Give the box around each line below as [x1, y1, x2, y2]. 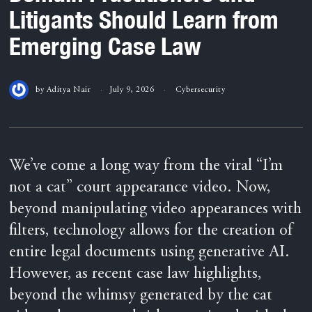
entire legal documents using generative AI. [9, 244, 290, 261]
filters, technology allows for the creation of [9, 222, 293, 240]
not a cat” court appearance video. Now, [9, 179, 271, 196]
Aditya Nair [46, 85, 91, 94]
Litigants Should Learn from [9, 4, 279, 34]
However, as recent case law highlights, [9, 265, 262, 283]
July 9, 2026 [109, 85, 155, 94]
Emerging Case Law [9, 31, 202, 61]
